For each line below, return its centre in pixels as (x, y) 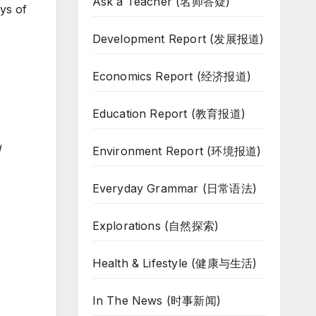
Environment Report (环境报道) (177, 151)
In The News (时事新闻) (157, 300)
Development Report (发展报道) (178, 39)
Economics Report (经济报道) (172, 76)
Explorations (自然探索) (156, 226)
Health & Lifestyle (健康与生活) (175, 263)
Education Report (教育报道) (169, 114)
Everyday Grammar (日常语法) (175, 188)
